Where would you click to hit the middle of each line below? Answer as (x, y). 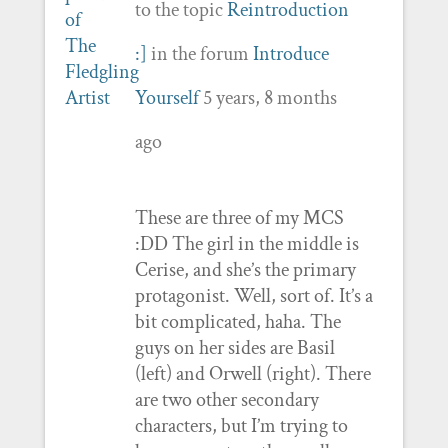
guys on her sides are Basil (234, 347)
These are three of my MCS (239, 217)
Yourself (166, 97)
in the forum (199, 53)
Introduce (290, 53)
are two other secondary (226, 399)
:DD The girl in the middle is (246, 243)
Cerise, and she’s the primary (245, 269)
